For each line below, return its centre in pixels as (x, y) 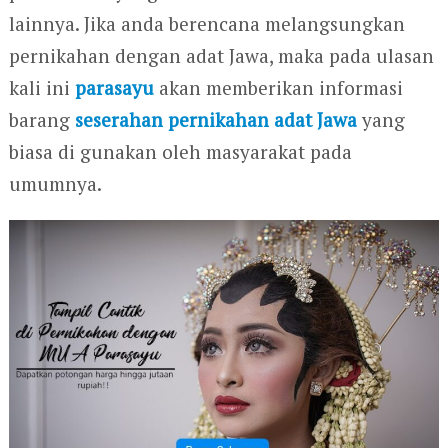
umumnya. (55, 183)
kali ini (41, 87)
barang (41, 119)
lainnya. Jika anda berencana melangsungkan (206, 23)
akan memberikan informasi (278, 87)
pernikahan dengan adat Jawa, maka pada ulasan (221, 55)
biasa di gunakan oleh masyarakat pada (180, 151)
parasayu (114, 87)
